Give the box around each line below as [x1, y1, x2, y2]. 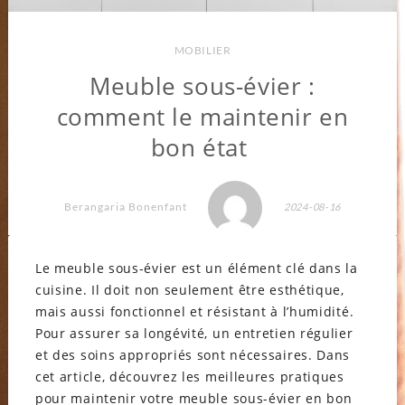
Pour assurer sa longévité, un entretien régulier [34, 324, 353, 342]
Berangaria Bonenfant [63, 200, 187, 214]
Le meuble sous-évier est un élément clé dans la [34, 259, 358, 277]
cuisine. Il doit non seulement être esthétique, [34, 280, 344, 298]
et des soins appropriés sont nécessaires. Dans [34, 345, 351, 363]
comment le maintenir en [56, 99, 349, 133]
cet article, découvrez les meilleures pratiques [34, 367, 344, 385]
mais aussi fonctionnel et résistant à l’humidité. [34, 302, 354, 320]
